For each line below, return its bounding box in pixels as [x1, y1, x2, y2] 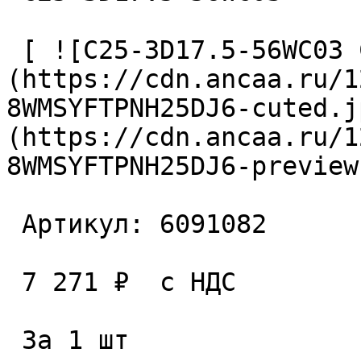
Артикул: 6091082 [6, 210, 22, 239]
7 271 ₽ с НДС [6, 268, 22, 297]
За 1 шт [6, 326, 22, 355]
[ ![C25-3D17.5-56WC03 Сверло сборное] [6, 35, 22, 64]
